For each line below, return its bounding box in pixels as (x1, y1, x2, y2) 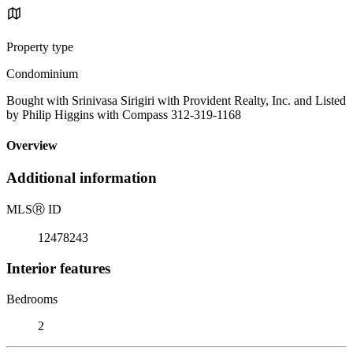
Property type (6, 39, 73, 54)
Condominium (6, 66, 78, 80)
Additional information (6, 169, 157, 187)
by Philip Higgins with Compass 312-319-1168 (6, 107, 241, 121)
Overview (6, 139, 58, 153)
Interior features (6, 259, 110, 277)
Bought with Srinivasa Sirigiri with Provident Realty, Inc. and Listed (6, 93, 346, 107)
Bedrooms (6, 292, 58, 306)
